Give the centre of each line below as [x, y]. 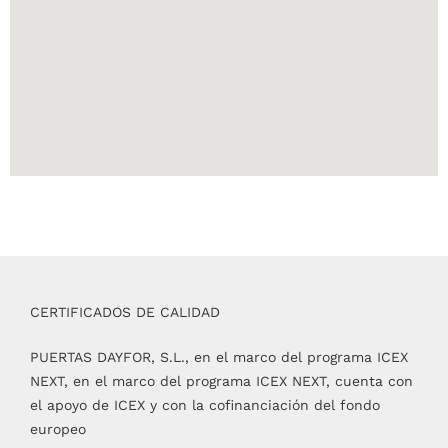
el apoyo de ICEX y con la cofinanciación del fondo [205, 404]
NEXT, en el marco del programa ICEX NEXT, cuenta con [221, 380]
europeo [58, 428]
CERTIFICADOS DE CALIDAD [125, 311]
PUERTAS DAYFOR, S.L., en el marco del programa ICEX [219, 356]
